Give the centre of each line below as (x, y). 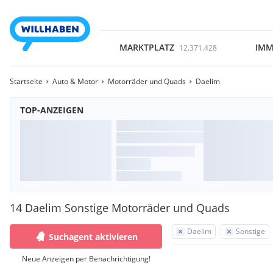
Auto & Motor (75, 81)
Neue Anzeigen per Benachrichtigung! (86, 259)
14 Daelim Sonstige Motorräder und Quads (120, 208)
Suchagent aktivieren (93, 236)
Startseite (26, 81)
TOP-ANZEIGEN (52, 110)
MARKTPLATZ (147, 47)
